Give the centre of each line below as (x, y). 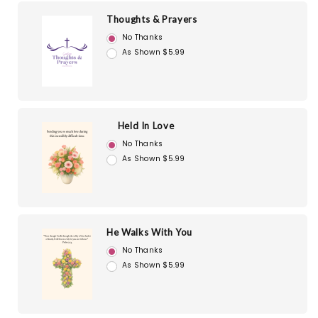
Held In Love (146, 126)
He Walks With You (150, 232)
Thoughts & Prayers (152, 20)
